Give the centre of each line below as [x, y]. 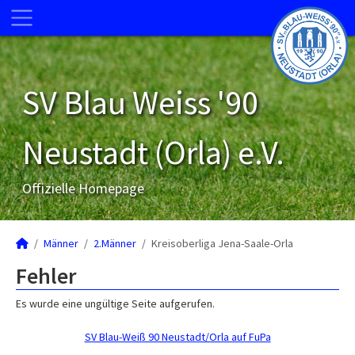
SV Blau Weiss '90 [140, 102]
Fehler [46, 276]
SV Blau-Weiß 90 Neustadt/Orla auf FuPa [177, 337]
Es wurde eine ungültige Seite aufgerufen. [115, 303]
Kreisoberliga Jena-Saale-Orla [222, 243]
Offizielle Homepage [83, 188]
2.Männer [115, 243]
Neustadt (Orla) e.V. [153, 152]
